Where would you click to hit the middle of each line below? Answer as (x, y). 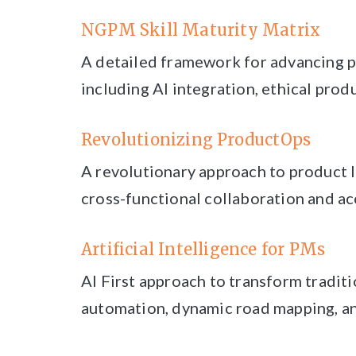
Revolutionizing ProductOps (198, 139)
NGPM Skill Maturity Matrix (201, 30)
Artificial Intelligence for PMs (203, 249)
